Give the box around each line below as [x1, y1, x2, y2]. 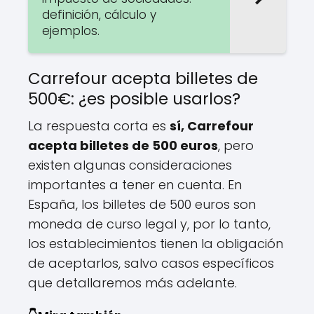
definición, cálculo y [42, 6, 156, 23]
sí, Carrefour [170, 116, 254, 135]
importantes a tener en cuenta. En [28, 175, 242, 193]
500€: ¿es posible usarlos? [28, 87, 240, 110]
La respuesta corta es [28, 116, 170, 135]
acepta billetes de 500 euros [28, 136, 218, 154]
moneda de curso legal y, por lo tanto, [28, 214, 271, 233]
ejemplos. [42, 22, 100, 39]
